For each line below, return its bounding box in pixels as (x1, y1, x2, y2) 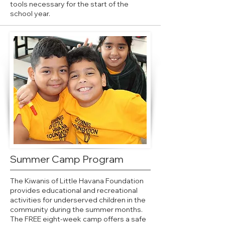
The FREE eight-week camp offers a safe (10, 214, 146, 223)
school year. (10, 9, 50, 18)
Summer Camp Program (10, 153, 124, 165)
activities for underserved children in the (10, 195, 146, 204)
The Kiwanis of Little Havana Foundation (10, 176, 144, 185)
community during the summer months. (10, 205, 143, 214)
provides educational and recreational (10, 186, 138, 195)
